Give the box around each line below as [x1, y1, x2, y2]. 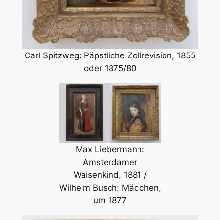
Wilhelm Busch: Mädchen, [59, 183, 161, 193]
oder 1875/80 [83, 63, 137, 74]
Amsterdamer [83, 157, 137, 167]
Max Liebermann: [76, 144, 144, 155]
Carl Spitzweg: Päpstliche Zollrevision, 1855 [25, 51, 195, 61]
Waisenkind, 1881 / [73, 170, 147, 180]
